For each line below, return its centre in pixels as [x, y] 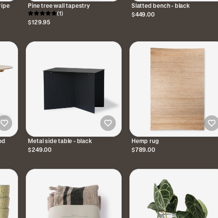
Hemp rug [145, 141]
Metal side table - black [60, 141]
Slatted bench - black [160, 5]
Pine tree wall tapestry [59, 5]
